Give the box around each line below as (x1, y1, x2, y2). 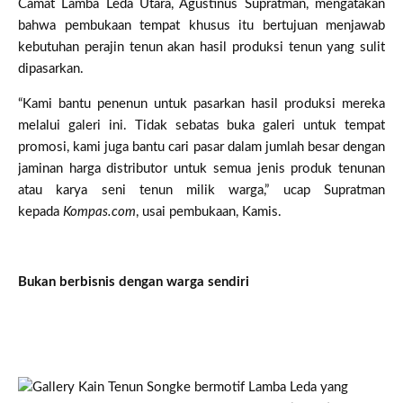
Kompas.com (63, 204, 136, 219)
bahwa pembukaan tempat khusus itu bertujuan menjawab (18, 18, 385, 32)
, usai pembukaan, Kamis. (136, 204, 282, 219)
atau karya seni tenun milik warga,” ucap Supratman (18, 183, 385, 197)
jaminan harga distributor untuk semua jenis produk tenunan (18, 161, 385, 175)
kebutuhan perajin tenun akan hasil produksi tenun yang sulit (18, 40, 385, 54)
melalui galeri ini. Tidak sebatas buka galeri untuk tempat (18, 118, 385, 132)
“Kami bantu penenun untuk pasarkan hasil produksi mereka (18, 96, 385, 111)
